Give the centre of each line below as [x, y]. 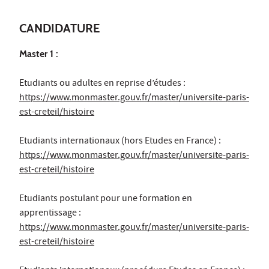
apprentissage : [51, 214]
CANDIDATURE [59, 29]
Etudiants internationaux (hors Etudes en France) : [120, 142]
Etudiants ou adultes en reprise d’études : [102, 84]
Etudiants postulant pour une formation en [106, 200]
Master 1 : [39, 54]
